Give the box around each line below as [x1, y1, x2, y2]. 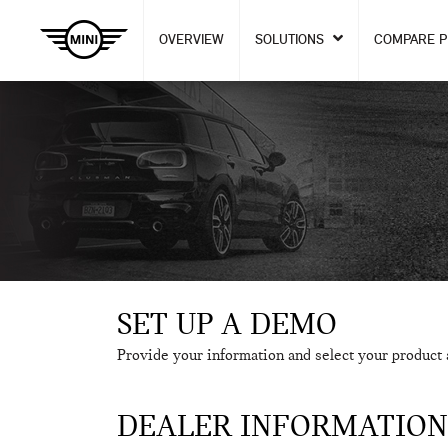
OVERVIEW [159, 30, 224, 48]
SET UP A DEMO [117, 306, 337, 342]
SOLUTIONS [255, 30, 328, 48]
